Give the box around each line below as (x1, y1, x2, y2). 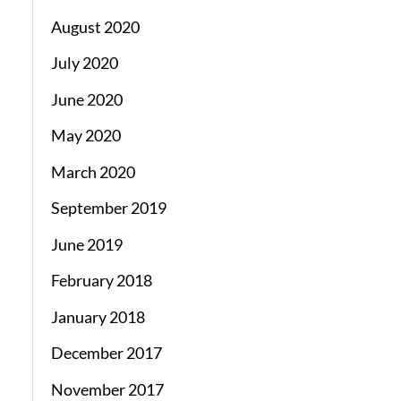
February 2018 (50, 270, 152, 291)
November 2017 (50, 379, 164, 399)
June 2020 (50, 89, 123, 109)
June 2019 (50, 234, 123, 254)
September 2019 (50, 198, 166, 218)
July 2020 (50, 53, 118, 73)
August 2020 (50, 16, 140, 37)
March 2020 (50, 161, 135, 182)
